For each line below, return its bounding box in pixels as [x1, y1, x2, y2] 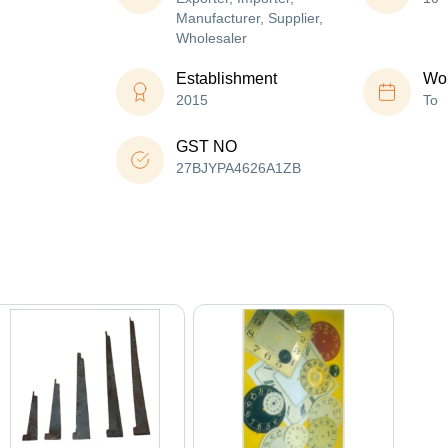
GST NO [176, 138, 237, 156]
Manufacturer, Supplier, [176, 10, 323, 27]
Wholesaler [176, 30, 247, 47]
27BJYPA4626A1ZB [176, 160, 301, 177]
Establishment [176, 70, 277, 88]
